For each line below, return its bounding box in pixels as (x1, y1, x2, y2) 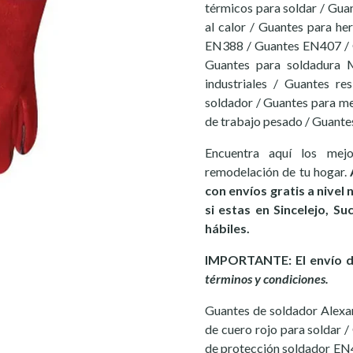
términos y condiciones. (205, 271, 329, 286)
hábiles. (205, 221, 250, 236)
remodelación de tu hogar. (205, 164, 351, 179)
